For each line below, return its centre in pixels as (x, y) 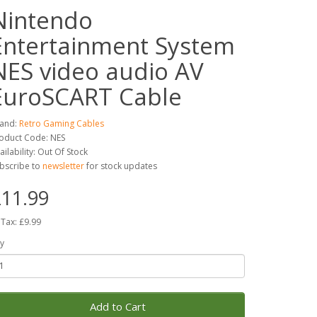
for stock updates (122, 166)
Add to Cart (117, 306)
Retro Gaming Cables (62, 123)
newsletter (63, 166)
